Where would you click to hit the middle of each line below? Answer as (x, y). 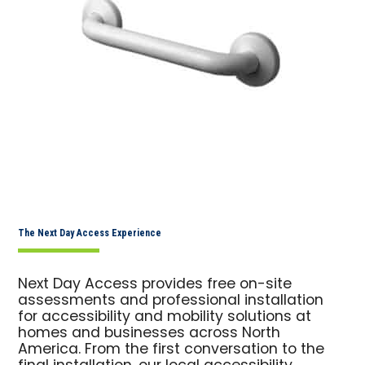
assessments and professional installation (171, 301)
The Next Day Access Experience (90, 233)
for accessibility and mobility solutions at (165, 317)
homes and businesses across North (150, 333)
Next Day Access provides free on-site (155, 284)
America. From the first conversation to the (172, 350)
